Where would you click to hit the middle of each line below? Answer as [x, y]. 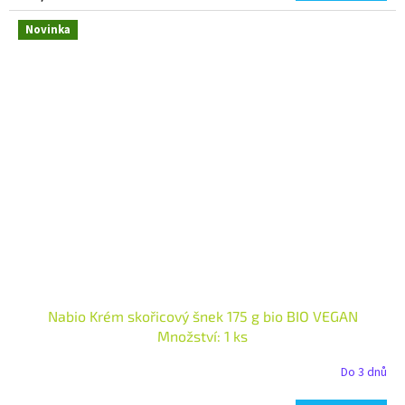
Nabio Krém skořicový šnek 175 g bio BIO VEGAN [202, 316]
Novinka [48, 30]
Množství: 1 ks [202, 335]
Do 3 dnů [364, 373]
